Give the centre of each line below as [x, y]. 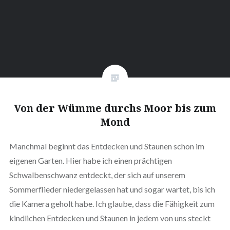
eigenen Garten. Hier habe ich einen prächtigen [90, 161]
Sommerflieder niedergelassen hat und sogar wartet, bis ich [112, 189]
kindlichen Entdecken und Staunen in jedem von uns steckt [110, 218]
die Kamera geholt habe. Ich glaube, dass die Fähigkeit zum [112, 204]
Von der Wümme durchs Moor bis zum [115, 108]
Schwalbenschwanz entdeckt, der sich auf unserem [97, 175]
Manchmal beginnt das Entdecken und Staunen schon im [107, 146]
